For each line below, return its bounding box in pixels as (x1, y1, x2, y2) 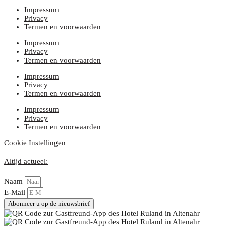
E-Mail (4, 188, 27, 197)
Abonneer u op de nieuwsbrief (8, 200, 90, 208)
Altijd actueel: (4, 157, 48, 166)
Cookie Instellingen (4, 139, 66, 147)
